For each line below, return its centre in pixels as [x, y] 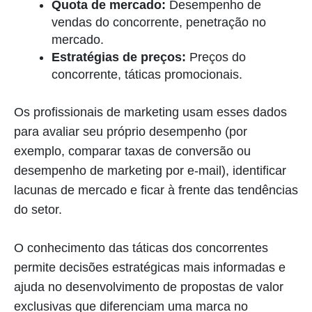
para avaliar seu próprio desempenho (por [131, 131]
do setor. [38, 209]
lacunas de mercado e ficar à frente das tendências [156, 190]
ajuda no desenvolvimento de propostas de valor [149, 287]
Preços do [216, 57]
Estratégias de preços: [119, 57]
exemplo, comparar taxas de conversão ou [132, 151]
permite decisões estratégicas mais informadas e [150, 267]
